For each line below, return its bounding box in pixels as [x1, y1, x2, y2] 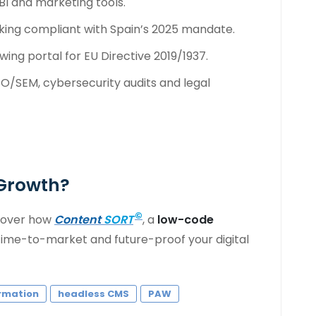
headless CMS [58, 286, 129, 300]
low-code [157, 211, 214, 228]
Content [54, 211, 101, 228]
